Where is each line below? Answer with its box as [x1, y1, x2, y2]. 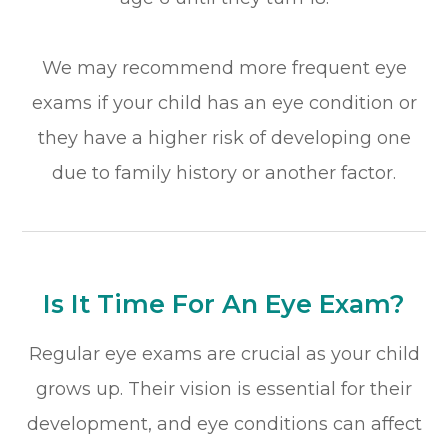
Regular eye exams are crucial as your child [28, 342, 420, 365]
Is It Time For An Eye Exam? [43, 288, 405, 319]
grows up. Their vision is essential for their [36, 377, 412, 400]
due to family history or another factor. [52, 161, 396, 184]
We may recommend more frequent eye [41, 56, 407, 79]
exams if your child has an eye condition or [31, 91, 417, 114]
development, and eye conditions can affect [26, 412, 422, 435]
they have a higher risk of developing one [37, 126, 411, 149]
